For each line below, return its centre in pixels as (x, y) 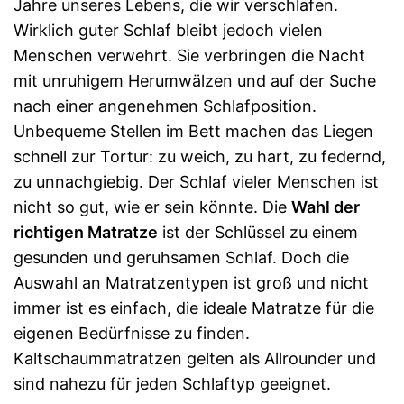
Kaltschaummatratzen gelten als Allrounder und (195, 358)
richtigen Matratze (86, 232)
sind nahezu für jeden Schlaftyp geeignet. (172, 383)
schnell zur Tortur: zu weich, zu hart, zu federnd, (200, 156)
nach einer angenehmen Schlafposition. (165, 106)
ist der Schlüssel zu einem (258, 232)
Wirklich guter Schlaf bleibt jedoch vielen (168, 30)
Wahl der (326, 207)
